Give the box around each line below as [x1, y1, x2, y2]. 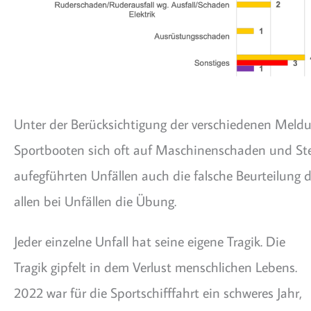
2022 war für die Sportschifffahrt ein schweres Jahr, [14, 283, 302, 301]
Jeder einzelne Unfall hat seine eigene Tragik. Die [14, 231, 285, 250]
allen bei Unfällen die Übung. [14, 191, 176, 210]
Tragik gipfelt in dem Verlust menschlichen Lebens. [14, 257, 297, 276]
